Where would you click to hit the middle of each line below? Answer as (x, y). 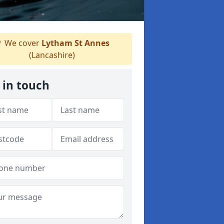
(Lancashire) (52, 55)
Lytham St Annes (75, 43)
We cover (22, 43)
